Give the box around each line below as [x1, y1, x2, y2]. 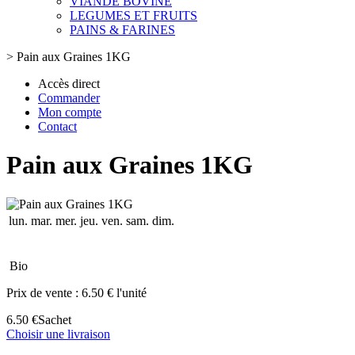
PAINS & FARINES [70, 23, 175, 36]
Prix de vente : [6, 285, 82, 300]
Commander [38, 91, 100, 105]
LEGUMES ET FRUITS [70, 9, 197, 22]
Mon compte [38, 105, 101, 119]
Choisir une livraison [6, 326, 110, 341]
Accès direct [38, 77, 100, 90]
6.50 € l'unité [82, 285, 147, 300]
